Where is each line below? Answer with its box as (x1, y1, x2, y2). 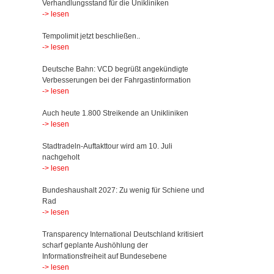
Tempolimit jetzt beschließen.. (42, 32, 140, 40)
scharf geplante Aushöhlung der (42, 241, 148, 250)
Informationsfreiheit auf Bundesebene (42, 252, 167, 261)
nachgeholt (42, 153, 80, 161)
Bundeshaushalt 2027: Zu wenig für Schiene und (42, 186, 204, 194)
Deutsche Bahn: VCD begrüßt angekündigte (42, 65, 188, 73)
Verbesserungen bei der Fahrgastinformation (42, 76, 191, 84)
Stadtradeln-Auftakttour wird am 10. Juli (42, 142, 172, 150)
